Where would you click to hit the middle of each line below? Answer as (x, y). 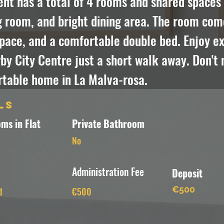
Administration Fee (108, 171)
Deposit (187, 173)
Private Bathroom (108, 123)
